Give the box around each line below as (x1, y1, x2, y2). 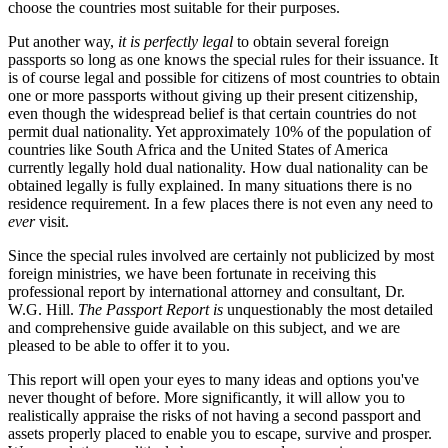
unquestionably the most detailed (227, 300, 433, 318)
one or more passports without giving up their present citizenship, (8, 86, 418, 104)
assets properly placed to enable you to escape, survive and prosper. (8, 424, 432, 442)
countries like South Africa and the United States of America (8, 140, 388, 158)
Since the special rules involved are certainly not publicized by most (8, 246, 434, 264)
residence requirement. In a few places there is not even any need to (8, 194, 433, 212)
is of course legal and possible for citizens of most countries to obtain (8, 68, 440, 86)
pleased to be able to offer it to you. (8, 336, 230, 354)
